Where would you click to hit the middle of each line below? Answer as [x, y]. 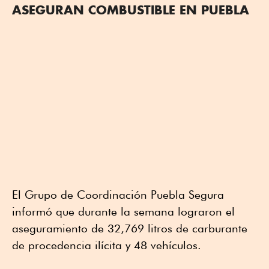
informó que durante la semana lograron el [123, 211]
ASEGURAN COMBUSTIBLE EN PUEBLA [131, 9]
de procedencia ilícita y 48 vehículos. [107, 245]
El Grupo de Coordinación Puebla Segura [118, 194]
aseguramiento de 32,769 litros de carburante [130, 228]
